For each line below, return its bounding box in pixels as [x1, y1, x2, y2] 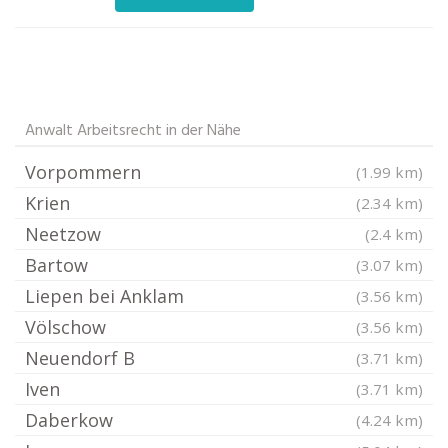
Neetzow [25, 222, 101, 246]
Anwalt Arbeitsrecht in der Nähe [25, 118, 241, 144]
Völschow [25, 315, 106, 339]
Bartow [25, 253, 88, 277]
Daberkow [25, 408, 113, 432]
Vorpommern [25, 160, 141, 184]
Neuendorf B [25, 346, 135, 370]
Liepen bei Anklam [25, 284, 184, 308]
